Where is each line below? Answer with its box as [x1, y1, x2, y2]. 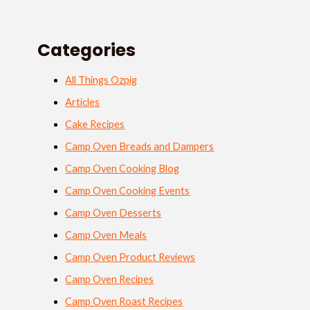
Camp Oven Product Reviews [65, 250, 196, 263]
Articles [65, 96, 100, 109]
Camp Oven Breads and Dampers [65, 140, 215, 153]
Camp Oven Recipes [65, 273, 154, 285]
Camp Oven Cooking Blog [65, 163, 180, 175]
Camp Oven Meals [65, 229, 147, 241]
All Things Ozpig [65, 74, 138, 86]
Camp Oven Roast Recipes [65, 295, 183, 307]
